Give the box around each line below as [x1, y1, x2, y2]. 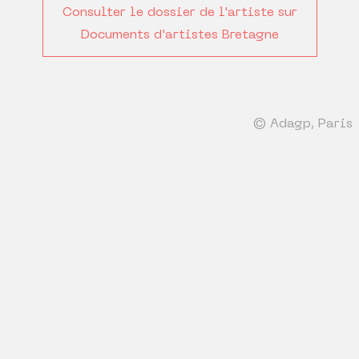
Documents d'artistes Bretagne [80, 29, 279, 42]
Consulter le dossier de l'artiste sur [62, 6, 297, 20]
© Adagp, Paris [252, 118, 353, 131]
